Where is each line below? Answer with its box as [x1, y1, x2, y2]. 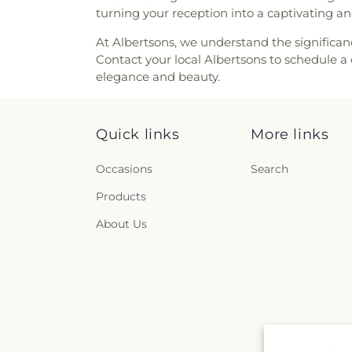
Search [251, 162, 289, 176]
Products [96, 189, 146, 203]
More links [251, 126, 329, 143]
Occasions [96, 162, 152, 176]
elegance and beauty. [96, 68, 220, 84]
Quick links [96, 126, 180, 143]
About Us [96, 217, 147, 231]
